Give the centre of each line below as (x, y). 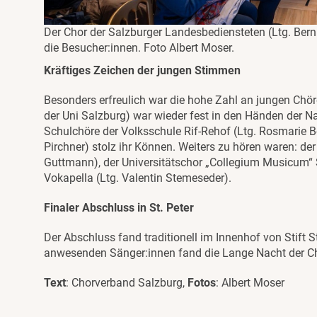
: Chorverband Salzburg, (127, 283)
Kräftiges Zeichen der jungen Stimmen (142, 71)
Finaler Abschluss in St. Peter (119, 208)
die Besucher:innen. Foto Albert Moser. (139, 48)
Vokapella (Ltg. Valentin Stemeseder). (138, 178)
